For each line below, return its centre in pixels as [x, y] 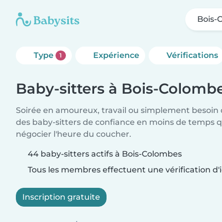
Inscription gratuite [61, 197]
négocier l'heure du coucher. [74, 134]
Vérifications [192, 55]
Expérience [116, 55]
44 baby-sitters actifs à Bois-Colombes [105, 154]
